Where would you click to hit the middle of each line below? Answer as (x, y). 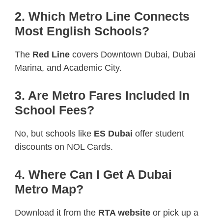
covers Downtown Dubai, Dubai (133, 54)
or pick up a (174, 212)
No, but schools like (54, 133)
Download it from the (56, 212)
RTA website (124, 212)
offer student (158, 133)
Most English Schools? (82, 31)
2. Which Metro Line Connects (102, 16)
